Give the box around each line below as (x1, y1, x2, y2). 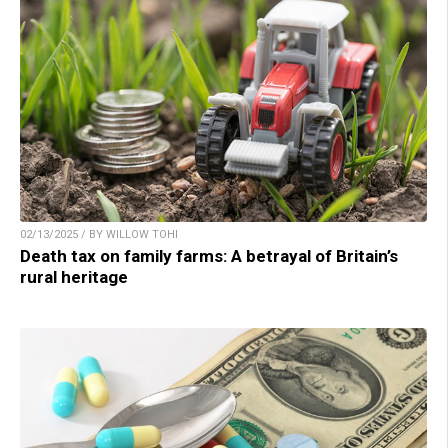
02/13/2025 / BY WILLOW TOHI (20, 228, 178, 242)
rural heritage (20, 267, 128, 288)
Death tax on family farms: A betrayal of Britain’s (20, 246, 398, 267)
